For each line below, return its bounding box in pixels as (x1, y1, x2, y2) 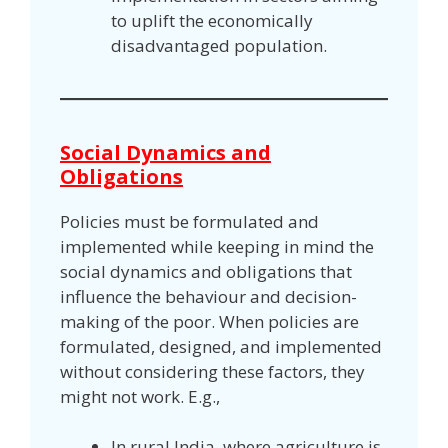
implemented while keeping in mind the (60, 234, 374, 258)
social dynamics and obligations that (60, 259, 352, 283)
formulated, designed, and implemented (60, 334, 382, 358)
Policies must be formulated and (60, 209, 319, 233)
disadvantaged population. (111, 33, 327, 57)
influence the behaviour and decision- (60, 284, 357, 308)
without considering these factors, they (60, 359, 365, 383)
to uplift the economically (111, 8, 313, 32)
